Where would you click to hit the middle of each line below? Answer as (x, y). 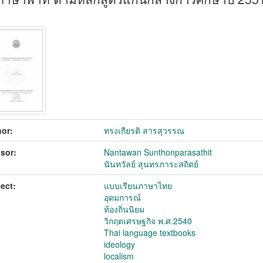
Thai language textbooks (150, 232)
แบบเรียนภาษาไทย (138, 186)
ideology (120, 244)
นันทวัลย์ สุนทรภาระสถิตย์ (151, 164)
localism (119, 256)
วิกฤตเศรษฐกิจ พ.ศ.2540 (148, 221)
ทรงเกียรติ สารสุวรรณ (144, 130)
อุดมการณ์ (123, 197)
